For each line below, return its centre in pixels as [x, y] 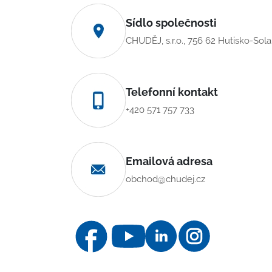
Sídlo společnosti [171, 22]
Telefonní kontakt [172, 92]
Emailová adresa [169, 161]
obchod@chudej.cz [165, 179]
